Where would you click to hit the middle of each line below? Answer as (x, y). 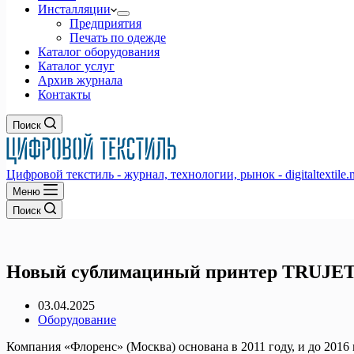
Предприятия (105, 23)
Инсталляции (74, 9)
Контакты (64, 94)
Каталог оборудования (99, 52)
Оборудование (77, 319)
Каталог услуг (76, 66)
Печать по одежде (118, 38)
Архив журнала (80, 80)
